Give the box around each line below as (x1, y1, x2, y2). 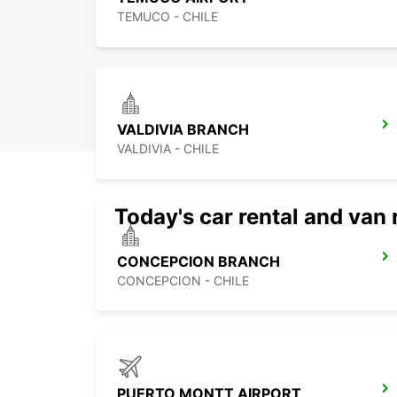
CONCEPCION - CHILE (117, 273, 249, 289)
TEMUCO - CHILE (117, 9, 218, 25)
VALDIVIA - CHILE (117, 141, 219, 157)
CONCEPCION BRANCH (117, 253, 280, 271)
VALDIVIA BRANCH (117, 121, 249, 139)
